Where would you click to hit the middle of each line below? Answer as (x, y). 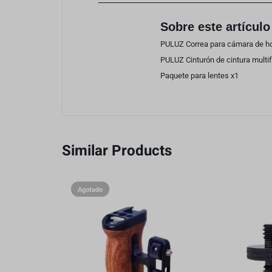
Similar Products (117, 151)
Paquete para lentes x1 (199, 76)
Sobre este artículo (215, 27)
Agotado (90, 190)
